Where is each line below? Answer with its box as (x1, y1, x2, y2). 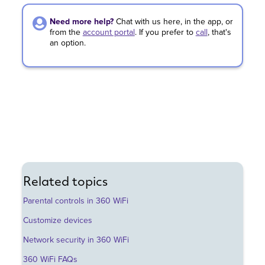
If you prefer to (138, 28, 193, 37)
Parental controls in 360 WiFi (23, 197, 129, 206)
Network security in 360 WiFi (23, 236, 130, 245)
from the (49, 28, 80, 37)
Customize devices (23, 216, 93, 225)
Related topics (23, 176, 108, 189)
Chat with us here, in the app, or (115, 18, 233, 27)
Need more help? (49, 18, 116, 27)
